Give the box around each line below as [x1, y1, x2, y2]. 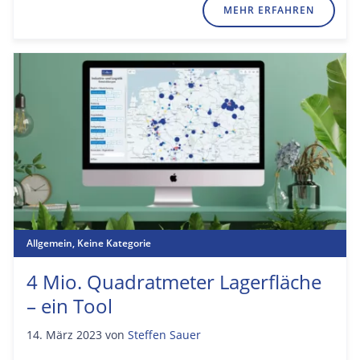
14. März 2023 [27, 326, 102, 342]
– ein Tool [27, 292, 112, 319]
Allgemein [27, 235, 72, 250]
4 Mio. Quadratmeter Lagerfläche [27, 268, 321, 295]
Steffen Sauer [128, 326, 201, 342]
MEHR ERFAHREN [223, 2, 314, 17]
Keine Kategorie [77, 235, 151, 250]
